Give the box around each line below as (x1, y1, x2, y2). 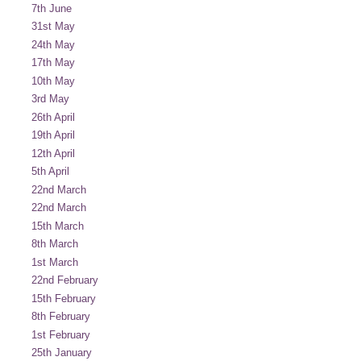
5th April (31, 165, 69, 177)
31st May (31, 20, 75, 32)
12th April (31, 147, 75, 160)
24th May (31, 38, 75, 51)
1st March (31, 255, 78, 268)
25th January (31, 346, 92, 359)
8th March (31, 238, 78, 250)
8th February (31, 310, 90, 322)
